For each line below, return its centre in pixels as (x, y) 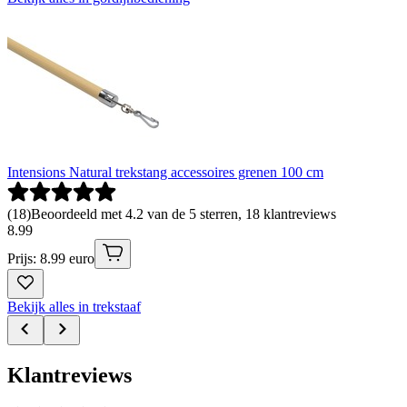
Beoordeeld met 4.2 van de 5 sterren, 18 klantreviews (184, 213)
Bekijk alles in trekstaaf (74, 306)
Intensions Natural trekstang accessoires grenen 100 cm (165, 172)
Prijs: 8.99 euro (51, 258)
